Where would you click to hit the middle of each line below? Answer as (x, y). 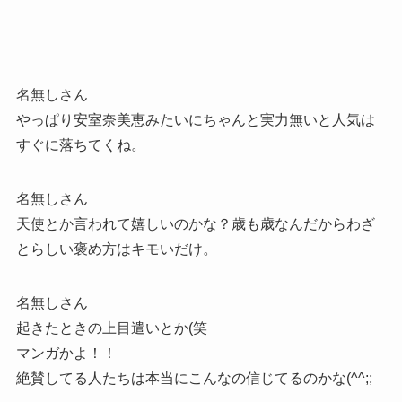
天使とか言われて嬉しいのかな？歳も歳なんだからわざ (195, 224)
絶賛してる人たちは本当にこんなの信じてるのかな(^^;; (194, 379)
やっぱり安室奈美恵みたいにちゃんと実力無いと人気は (195, 120)
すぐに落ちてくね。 (80, 145)
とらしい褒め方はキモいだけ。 (116, 249)
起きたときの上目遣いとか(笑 (111, 328)
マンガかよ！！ (66, 354)
